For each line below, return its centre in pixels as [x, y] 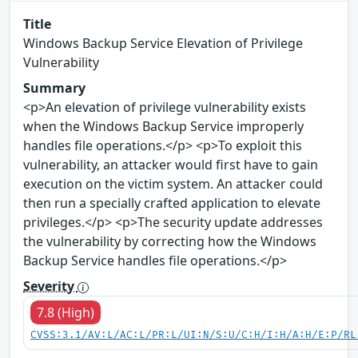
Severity [50, 286]
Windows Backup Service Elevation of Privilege [163, 44]
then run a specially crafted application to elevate [172, 203]
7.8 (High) [66, 313]
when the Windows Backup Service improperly [163, 127]
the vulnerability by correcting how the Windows [170, 242]
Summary [54, 88]
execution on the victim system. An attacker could [173, 184]
